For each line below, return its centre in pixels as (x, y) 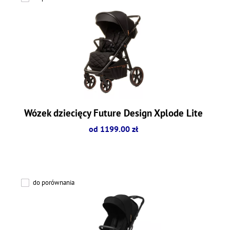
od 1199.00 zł (113, 129)
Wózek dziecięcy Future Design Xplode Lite (113, 113)
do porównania (54, 183)
